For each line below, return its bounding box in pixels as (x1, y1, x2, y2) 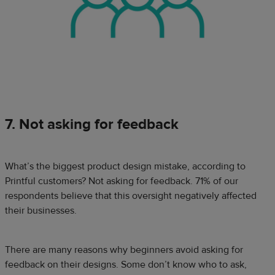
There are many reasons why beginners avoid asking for (5, 243, 243, 256)
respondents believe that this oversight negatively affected (5, 189, 257, 202)
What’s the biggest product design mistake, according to (5, 160, 246, 172)
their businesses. (5, 204, 77, 217)
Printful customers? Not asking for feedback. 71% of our (5, 174, 238, 187)
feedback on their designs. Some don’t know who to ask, (5, 258, 247, 271)
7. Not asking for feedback (5, 114, 179, 134)
